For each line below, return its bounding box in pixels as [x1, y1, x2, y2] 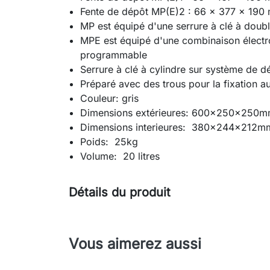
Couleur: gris [80, 92, 139, 105]
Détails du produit [69, 185, 171, 200]
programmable [80, 49, 148, 61]
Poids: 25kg [80, 136, 139, 148]
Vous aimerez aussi [69, 235, 201, 253]
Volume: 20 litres [80, 150, 160, 163]
